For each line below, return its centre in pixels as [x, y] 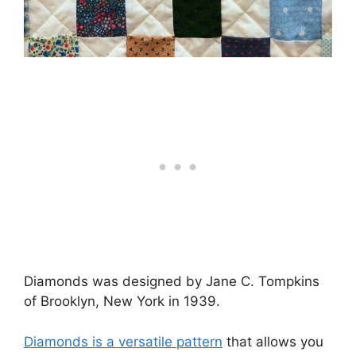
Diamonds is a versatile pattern [123, 341]
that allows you [273, 341]
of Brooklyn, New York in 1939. [122, 301]
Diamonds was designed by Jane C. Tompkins [172, 281]
